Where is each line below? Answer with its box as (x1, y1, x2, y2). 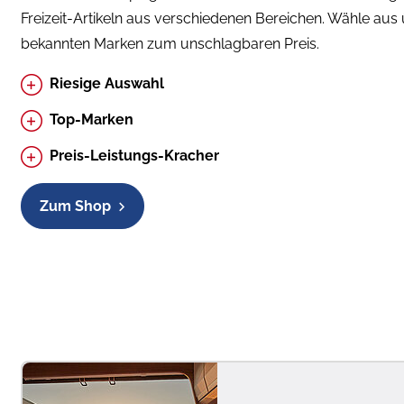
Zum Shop (40, 197, 111, 215)
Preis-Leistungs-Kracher (50, 146, 219, 164)
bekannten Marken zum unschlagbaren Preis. (21, 34, 319, 52)
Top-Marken (50, 110, 133, 128)
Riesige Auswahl (50, 74, 164, 92)
